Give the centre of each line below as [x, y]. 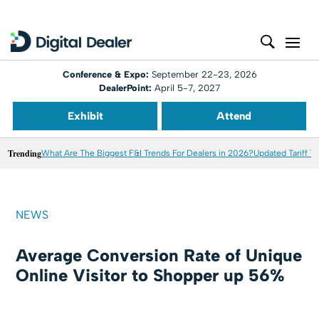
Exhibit [85, 116]
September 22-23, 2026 [204, 74]
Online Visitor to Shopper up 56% [151, 275]
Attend [234, 116]
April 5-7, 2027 [186, 88]
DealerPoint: [125, 88]
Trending [25, 153]
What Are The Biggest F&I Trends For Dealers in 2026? [148, 153]
